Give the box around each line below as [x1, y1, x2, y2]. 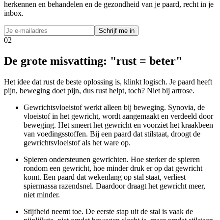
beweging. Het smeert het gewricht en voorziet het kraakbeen [24, 120, 213, 129]
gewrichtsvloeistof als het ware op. [24, 138, 131, 147]
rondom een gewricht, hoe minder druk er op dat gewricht [24, 164, 202, 172]
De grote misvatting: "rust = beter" [4, 54, 182, 67]
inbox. [4, 9, 24, 17]
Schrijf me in [99, 27, 135, 34]
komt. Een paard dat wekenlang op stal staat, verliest [24, 172, 186, 181]
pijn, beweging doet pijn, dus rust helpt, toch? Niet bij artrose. [4, 86, 194, 95]
